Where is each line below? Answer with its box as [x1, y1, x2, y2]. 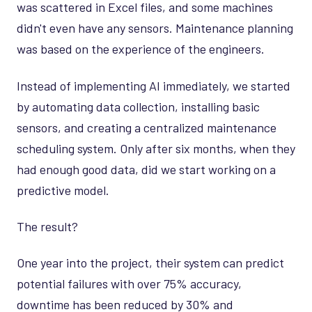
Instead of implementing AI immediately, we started [17, 77, 290, 93]
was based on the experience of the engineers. [17, 41, 265, 57]
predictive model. [17, 182, 109, 198]
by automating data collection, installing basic [17, 98, 260, 114]
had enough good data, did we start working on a [17, 161, 276, 177]
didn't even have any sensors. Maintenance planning [17, 20, 293, 36]
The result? [17, 218, 78, 234]
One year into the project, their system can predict [17, 255, 284, 271]
